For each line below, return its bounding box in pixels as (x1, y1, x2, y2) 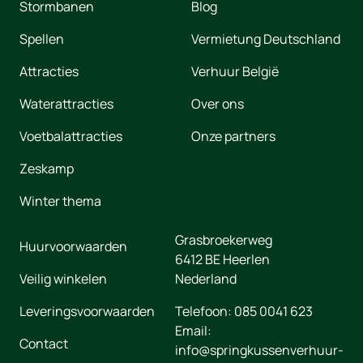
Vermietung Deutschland (191, 30, 340, 49)
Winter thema (19, 192, 101, 211)
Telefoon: (175, 302, 234, 321)
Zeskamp (19, 160, 74, 178)
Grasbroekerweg (175, 231, 272, 250)
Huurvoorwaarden (19, 237, 127, 256)
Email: (175, 322, 211, 340)
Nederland (175, 270, 237, 288)
